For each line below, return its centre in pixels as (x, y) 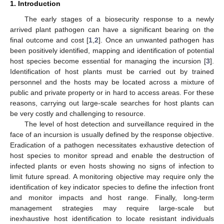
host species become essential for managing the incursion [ (108, 61)
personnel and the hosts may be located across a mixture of (112, 82)
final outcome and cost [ (49, 40)
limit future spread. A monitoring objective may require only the (112, 177)
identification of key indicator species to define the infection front (112, 187)
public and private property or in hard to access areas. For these (112, 93)
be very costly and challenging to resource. (78, 114)
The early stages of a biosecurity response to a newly (119, 19)
